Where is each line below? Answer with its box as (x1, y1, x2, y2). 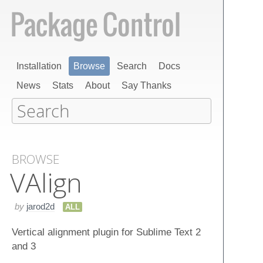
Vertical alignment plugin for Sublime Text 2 (12, 226, 201, 237)
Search (117, 61, 147, 71)
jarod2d (26, 201, 55, 211)
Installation (16, 61, 62, 71)
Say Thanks (122, 80, 171, 90)
